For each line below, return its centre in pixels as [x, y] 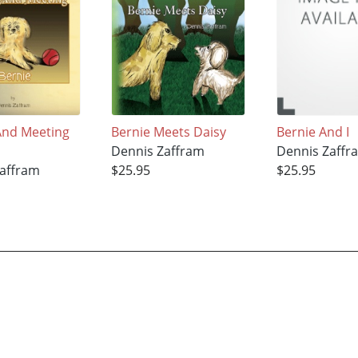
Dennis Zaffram [158, 151]
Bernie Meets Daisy [169, 131]
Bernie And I [312, 131]
